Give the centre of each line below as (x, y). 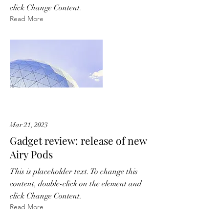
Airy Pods (31, 154)
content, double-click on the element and (76, 184)
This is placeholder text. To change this (74, 172)
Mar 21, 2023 (29, 125)
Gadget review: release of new (78, 140)
